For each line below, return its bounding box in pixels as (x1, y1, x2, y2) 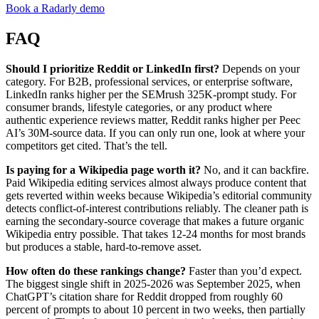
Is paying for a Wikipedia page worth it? (6, 163, 201, 176)
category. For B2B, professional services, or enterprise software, (6, 75, 293, 88)
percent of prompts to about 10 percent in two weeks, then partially (6, 303, 305, 315)
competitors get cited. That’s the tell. (6, 139, 167, 152)
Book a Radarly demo (6, 1, 105, 14)
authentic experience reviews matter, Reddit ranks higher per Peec (6, 113, 300, 126)
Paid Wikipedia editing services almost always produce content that (6, 176, 306, 189)
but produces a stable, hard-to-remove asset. (6, 240, 202, 253)
